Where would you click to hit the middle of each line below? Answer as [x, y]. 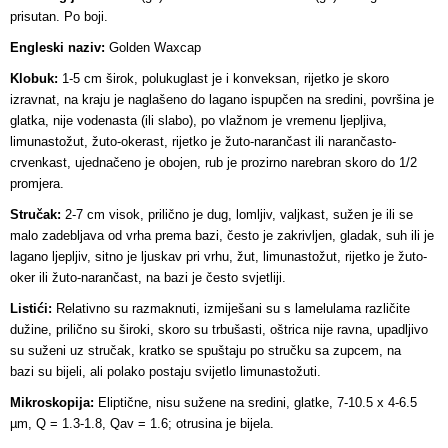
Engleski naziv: [59, 47]
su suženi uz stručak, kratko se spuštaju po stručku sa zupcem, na [205, 350]
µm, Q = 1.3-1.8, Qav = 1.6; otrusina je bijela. [142, 423]
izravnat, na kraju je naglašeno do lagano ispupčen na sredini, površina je [222, 99]
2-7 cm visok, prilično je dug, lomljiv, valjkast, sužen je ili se [237, 214]
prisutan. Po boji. [59, 16]
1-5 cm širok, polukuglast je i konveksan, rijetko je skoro [223, 78]
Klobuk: [34, 78]
